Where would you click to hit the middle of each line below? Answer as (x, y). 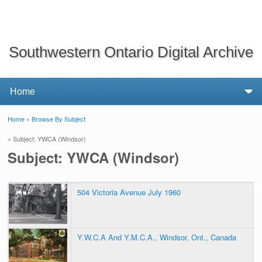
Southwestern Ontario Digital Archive (131, 52)
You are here (44, 130)
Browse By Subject (59, 118)
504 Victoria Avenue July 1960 (129, 192)
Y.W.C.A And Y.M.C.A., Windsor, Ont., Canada (157, 237)
